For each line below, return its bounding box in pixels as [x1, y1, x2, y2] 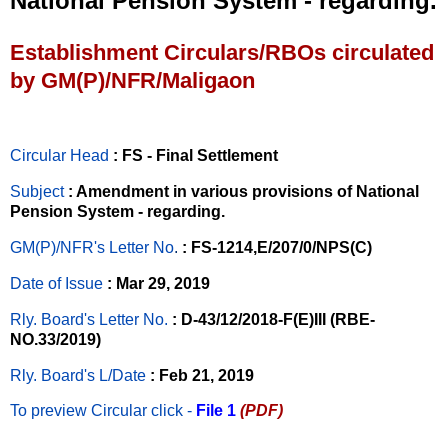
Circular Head [10, 147, 109, 165]
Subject [10, 183, 68, 201]
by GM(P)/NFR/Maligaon [10, 67, 255, 93]
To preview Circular [10, 402, 147, 420]
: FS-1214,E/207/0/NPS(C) [182, 239, 372, 257]
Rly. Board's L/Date [10, 366, 146, 384]
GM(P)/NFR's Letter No [10, 239, 174, 257]
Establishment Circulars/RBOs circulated [10, 39, 434, 65]
